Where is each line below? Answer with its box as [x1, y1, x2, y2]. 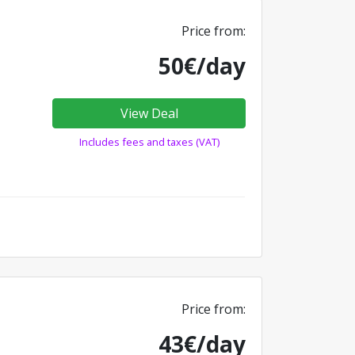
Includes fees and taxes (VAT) [78, 134, 219, 149]
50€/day [158, 50, 246, 81]
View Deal [120, 104, 178, 122]
